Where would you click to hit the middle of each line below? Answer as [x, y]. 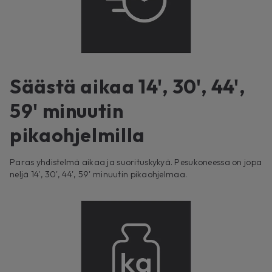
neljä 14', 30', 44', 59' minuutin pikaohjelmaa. [99, 175]
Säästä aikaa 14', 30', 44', [127, 87]
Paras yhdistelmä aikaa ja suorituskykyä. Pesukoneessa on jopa [136, 162]
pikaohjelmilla [77, 135]
